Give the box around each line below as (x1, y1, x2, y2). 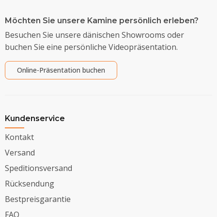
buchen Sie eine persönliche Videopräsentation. (5, 42, 178, 53)
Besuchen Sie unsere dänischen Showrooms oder (5, 30, 184, 41)
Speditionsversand (5, 163, 72, 174)
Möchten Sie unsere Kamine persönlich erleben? (5, 16, 199, 26)
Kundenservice (5, 114, 65, 124)
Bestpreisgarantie (5, 194, 71, 205)
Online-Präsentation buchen (17, 65, 105, 75)
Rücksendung (5, 178, 54, 189)
